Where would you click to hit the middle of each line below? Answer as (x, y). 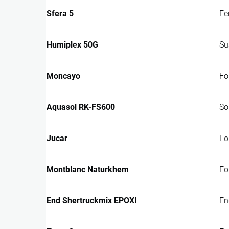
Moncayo (63, 76)
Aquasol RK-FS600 (81, 107)
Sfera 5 (60, 13)
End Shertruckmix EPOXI (92, 200)
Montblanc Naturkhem (88, 169)
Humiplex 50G (72, 44)
